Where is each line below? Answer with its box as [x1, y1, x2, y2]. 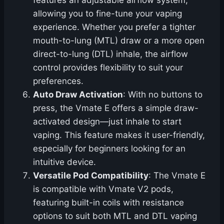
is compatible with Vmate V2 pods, [33, 184, 173, 194]
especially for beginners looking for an [33, 143, 185, 154]
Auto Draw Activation [33, 89, 123, 100]
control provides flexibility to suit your [33, 62, 183, 73]
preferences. [33, 76, 83, 86]
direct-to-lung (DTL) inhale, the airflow [33, 49, 188, 59]
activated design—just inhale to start [33, 116, 181, 127]
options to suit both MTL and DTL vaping [33, 211, 197, 221]
